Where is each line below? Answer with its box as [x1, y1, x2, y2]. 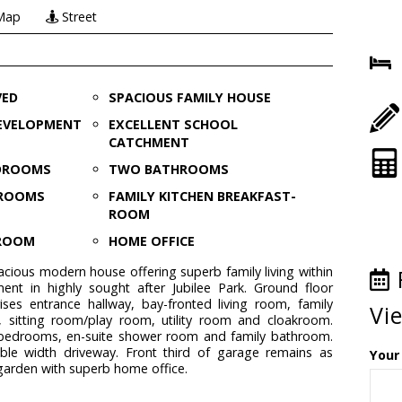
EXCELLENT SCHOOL [108, 116, 238, 133]
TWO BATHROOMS [108, 161, 229, 178]
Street [58, 8, 98, 25]
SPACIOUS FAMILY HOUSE [108, 89, 271, 106]
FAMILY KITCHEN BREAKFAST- [108, 188, 296, 205]
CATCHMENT [108, 134, 189, 151]
